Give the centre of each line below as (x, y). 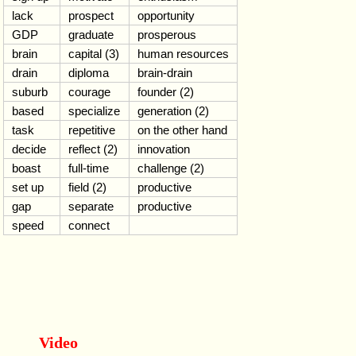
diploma (89, 73)
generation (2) (173, 111)
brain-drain (165, 73)
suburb (30, 92)
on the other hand (182, 130)
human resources (183, 54)
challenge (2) (171, 168)
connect (89, 225)
